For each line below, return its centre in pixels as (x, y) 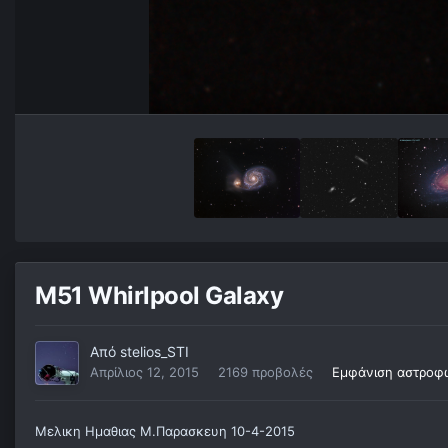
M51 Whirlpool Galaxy (159, 296)
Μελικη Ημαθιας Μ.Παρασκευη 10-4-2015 (165, 431)
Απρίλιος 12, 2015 (144, 372)
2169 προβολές (265, 372)
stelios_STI (154, 352)
